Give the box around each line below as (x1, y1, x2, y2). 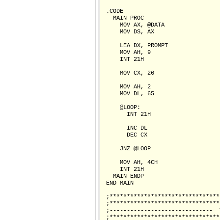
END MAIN (103, 180, 134, 187)
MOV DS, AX (103, 28, 154, 36)
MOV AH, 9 (103, 49, 151, 56)
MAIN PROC (103, 15, 144, 22)
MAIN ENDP (103, 173, 144, 180)
